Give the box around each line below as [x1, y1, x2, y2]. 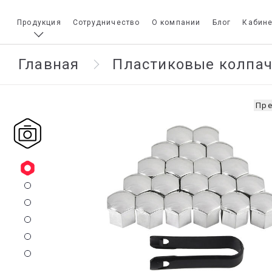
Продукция [17, 18, 61, 27]
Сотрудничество [72, 18, 140, 27]
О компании [151, 18, 201, 27]
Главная [18, 56, 80, 73]
